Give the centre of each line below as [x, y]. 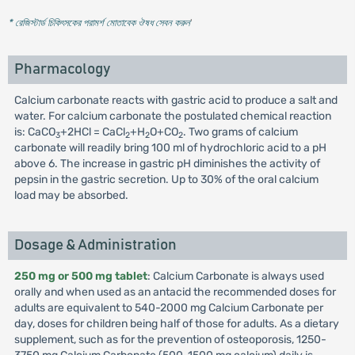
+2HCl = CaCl [92, 132]
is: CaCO [34, 132]
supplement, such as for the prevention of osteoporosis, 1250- [170, 340]
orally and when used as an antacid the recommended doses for [175, 292]
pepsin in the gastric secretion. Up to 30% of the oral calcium [166, 179]
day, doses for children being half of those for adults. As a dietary [176, 324]
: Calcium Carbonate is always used [235, 276]
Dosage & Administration [95, 245]
